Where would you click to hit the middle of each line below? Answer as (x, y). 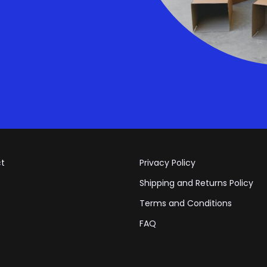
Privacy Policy (167, 162)
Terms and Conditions (186, 203)
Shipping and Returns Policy (196, 183)
